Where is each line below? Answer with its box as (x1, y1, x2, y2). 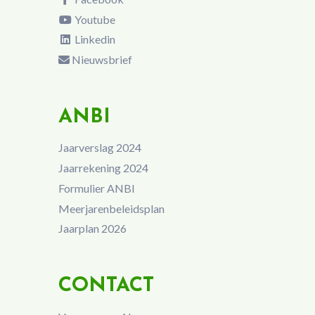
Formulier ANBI (58, 181, 135, 195)
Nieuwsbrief (69, 53, 132, 67)
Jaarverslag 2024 (58, 141, 141, 155)
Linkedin (72, 32, 115, 46)
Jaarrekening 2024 (58, 161, 148, 175)
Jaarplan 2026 (58, 221, 127, 236)
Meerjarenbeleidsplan (58, 201, 165, 215)
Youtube (72, 12, 115, 26)
